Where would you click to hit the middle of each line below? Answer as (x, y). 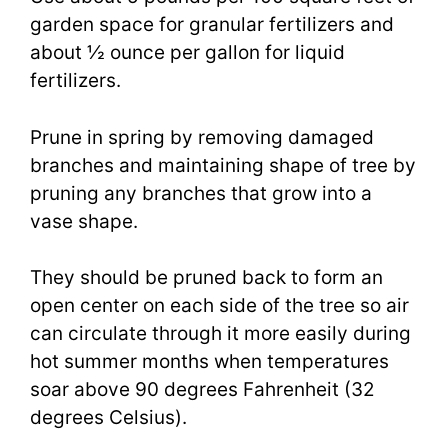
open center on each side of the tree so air (219, 306)
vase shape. (84, 221)
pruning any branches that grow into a (201, 193)
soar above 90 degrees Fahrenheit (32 (202, 390)
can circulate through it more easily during (220, 334)
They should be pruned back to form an (206, 278)
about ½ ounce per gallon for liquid (187, 53)
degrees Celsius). (108, 418)
